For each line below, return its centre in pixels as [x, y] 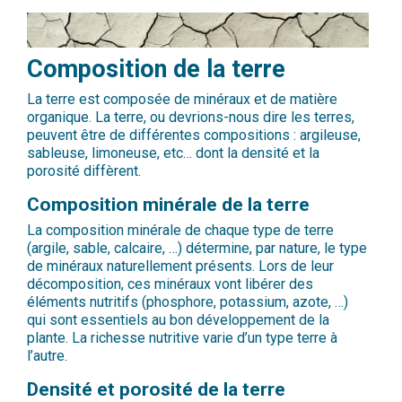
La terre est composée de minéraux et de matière [182, 100]
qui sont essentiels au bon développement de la [178, 320]
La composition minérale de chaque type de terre [180, 231]
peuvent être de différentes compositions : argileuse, [194, 135]
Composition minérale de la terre [168, 205]
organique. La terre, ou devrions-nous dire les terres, [191, 118]
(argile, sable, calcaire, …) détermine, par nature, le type [197, 249]
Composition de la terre [156, 70]
